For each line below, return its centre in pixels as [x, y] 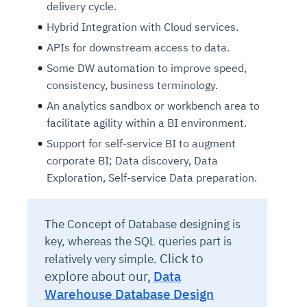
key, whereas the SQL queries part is [138, 242]
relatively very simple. [102, 259]
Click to [182, 259]
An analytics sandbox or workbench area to [153, 106]
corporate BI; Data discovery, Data [132, 161]
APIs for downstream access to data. [138, 48]
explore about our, [99, 277]
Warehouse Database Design [129, 294]
